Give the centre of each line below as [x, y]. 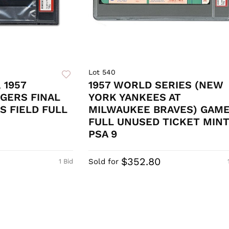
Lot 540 [102, 72]
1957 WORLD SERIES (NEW [156, 85]
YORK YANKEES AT [134, 97]
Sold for [103, 162]
